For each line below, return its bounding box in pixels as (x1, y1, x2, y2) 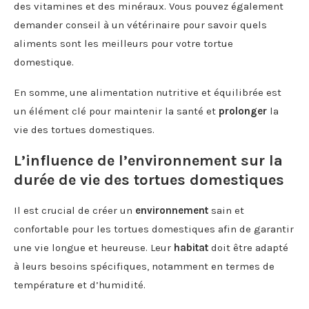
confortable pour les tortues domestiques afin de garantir (14, 222, 294, 235)
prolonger (219, 104, 267, 117)
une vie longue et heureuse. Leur (14, 241, 174, 254)
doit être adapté (208, 241, 288, 254)
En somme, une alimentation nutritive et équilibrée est (14, 86, 281, 99)
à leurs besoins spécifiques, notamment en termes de (14, 259, 275, 272)
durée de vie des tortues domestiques (14, 170, 284, 189)
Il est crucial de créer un (14, 203, 135, 217)
